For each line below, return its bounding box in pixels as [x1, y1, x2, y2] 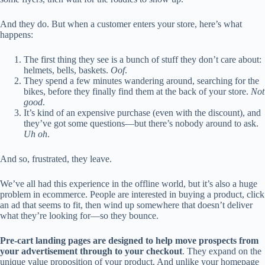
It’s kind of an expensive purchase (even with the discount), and [24, 108, 261, 118]
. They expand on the [182, 246, 261, 257]
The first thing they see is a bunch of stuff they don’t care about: [24, 54, 261, 65]
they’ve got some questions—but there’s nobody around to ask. [24, 118, 258, 129]
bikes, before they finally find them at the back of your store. [24, 86, 251, 97]
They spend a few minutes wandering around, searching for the [24, 76, 259, 86]
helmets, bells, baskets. [24, 65, 111, 76]
